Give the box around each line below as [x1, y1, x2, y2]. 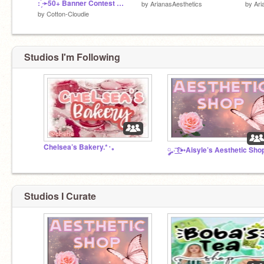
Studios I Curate [24, 189, 96, 203]
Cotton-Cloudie [47, 8, 89, 18]
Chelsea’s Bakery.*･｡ [44, 142, 115, 152]
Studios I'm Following [24, 50, 120, 64]
